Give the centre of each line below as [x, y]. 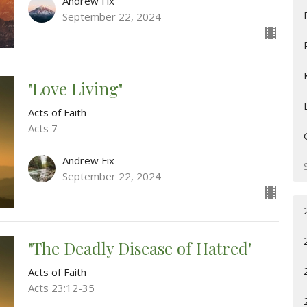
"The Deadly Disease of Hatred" [140, 248]
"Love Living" [75, 89]
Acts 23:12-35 [61, 287]
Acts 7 [42, 128]
